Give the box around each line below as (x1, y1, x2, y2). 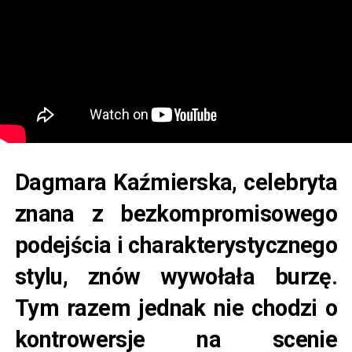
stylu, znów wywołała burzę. (14, 263, 338, 291)
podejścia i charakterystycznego (14, 232, 338, 259)
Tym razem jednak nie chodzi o (14, 295, 338, 322)
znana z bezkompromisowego (14, 200, 338, 228)
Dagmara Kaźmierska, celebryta (14, 169, 338, 196)
